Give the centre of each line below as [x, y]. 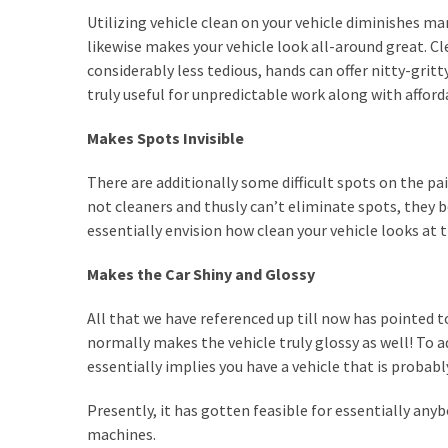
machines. [121, 434]
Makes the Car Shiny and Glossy [201, 274]
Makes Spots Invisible [165, 138]
